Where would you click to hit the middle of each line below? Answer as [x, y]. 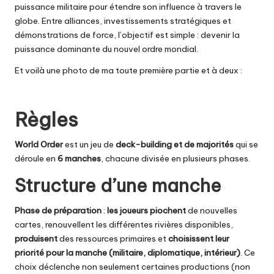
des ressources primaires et [113, 238]
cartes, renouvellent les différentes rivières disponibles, [124, 224]
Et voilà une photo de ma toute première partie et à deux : [128, 70]
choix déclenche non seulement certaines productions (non [132, 266]
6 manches [79, 158]
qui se [246, 144]
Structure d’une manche [118, 185]
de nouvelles [212, 210]
